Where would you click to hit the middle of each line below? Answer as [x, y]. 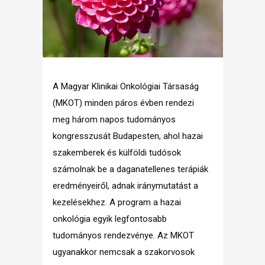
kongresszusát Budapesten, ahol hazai [128, 136]
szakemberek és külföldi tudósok [117, 152]
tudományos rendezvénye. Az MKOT [123, 235]
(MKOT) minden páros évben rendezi [123, 103]
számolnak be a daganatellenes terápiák [130, 169]
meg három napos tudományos [114, 119]
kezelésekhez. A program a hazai [117, 202]
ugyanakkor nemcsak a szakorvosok [124, 252]
